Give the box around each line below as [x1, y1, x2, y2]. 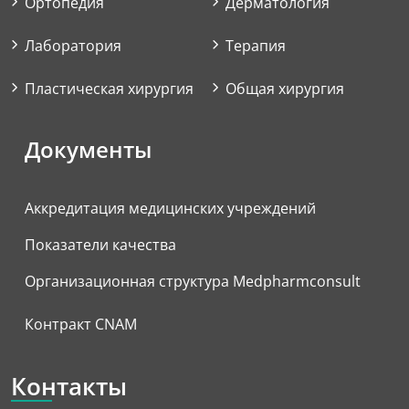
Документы [25, 133, 152, 164]
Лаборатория [25, 35, 121, 56]
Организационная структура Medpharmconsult [25, 270, 361, 291]
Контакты [11, 369, 127, 403]
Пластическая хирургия [25, 78, 194, 99]
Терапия [225, 35, 286, 56]
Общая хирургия [225, 78, 344, 99]
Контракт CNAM [25, 313, 137, 334]
